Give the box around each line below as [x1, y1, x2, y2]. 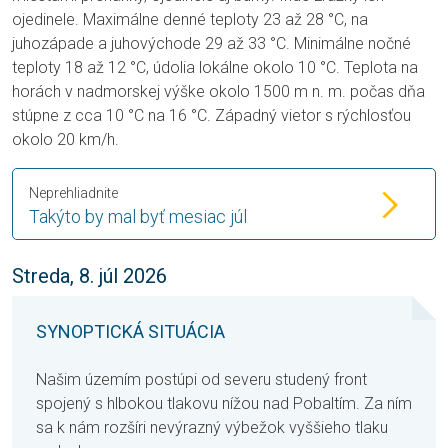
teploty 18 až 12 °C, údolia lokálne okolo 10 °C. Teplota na [12, 58, 418, 78]
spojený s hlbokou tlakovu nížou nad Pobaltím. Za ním [36, 394, 412, 414]
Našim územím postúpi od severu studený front [36, 370, 367, 390]
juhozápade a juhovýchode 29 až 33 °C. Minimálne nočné [12, 34, 411, 54]
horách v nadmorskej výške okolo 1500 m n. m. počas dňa [12, 82, 425, 102]
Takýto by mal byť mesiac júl [29, 206, 247, 228]
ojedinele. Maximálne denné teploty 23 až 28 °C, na [12, 10, 368, 30]
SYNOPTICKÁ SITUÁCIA [36, 321, 225, 343]
